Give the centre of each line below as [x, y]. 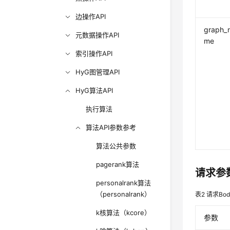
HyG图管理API [98, 72]
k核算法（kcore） [124, 213]
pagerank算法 [118, 164]
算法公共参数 [116, 146]
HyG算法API [94, 90]
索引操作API [94, 53]
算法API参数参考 [111, 127]
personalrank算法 [124, 183]
